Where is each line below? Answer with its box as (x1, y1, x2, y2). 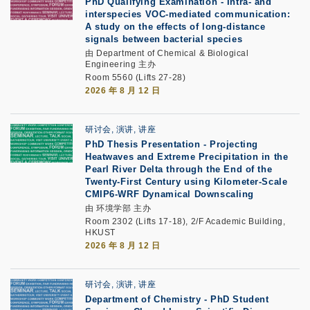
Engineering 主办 (85, 60, 156, 69)
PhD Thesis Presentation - (85, 139, 210, 149)
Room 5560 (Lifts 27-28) (85, 73, 186, 82)
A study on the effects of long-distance (85, 21, 266, 32)
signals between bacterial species (85, 34, 243, 44)
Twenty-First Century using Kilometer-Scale (85, 176, 288, 187)
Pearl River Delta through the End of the (85, 164, 273, 174)
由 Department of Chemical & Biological (85, 48, 249, 58)
